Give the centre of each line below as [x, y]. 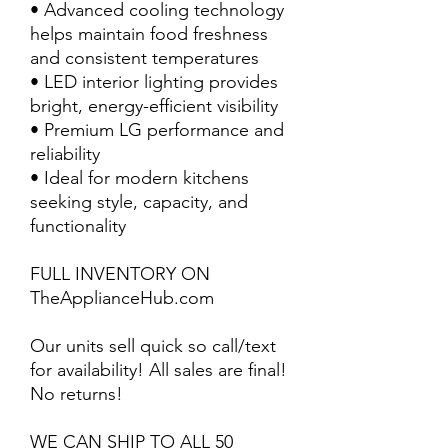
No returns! [76, 394]
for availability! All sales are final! [158, 370]
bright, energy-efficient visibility [154, 106]
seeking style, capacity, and [139, 202]
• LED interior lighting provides [154, 82]
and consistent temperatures [144, 58]
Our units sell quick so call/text [153, 346]
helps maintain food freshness [149, 34]
